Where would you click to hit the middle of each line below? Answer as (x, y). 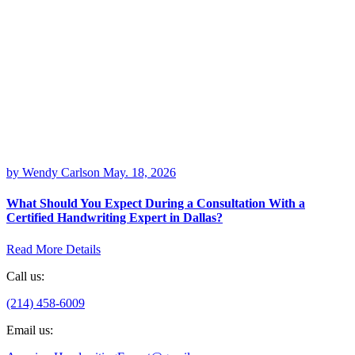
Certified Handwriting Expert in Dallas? (115, 218)
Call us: (25, 276)
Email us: (30, 330)
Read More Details (53, 249)
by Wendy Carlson (55, 173)
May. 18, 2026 (139, 173)
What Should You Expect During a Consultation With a (156, 204)
